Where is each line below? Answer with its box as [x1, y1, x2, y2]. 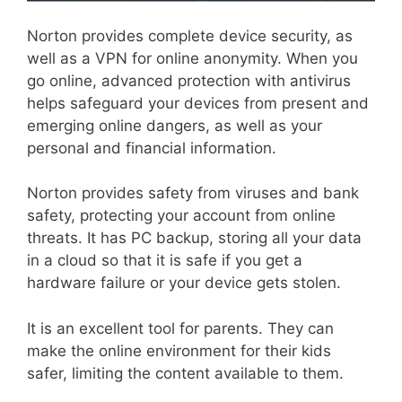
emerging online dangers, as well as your [27, 116, 322, 135]
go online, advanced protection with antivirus [27, 71, 351, 90]
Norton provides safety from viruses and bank [27, 184, 359, 203]
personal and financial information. [27, 138, 276, 157]
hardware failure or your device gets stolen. [27, 274, 341, 293]
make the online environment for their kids [27, 341, 331, 360]
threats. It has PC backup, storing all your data [27, 229, 362, 248]
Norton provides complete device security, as [27, 26, 353, 45]
